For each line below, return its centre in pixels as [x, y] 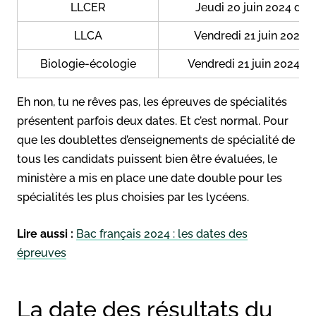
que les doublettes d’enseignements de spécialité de [156, 140]
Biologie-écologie [88, 63]
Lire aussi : [45, 233]
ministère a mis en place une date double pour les [150, 178]
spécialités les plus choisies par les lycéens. [133, 197]
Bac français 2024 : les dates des [162, 233]
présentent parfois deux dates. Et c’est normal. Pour [153, 121]
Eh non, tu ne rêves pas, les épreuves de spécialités [152, 102]
